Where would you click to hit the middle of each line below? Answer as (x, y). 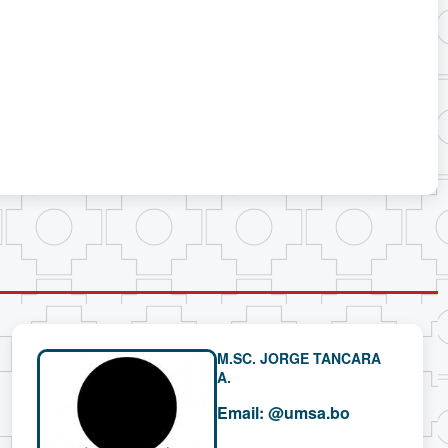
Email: (240, 413)
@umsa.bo (308, 413)
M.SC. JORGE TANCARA (298, 358)
